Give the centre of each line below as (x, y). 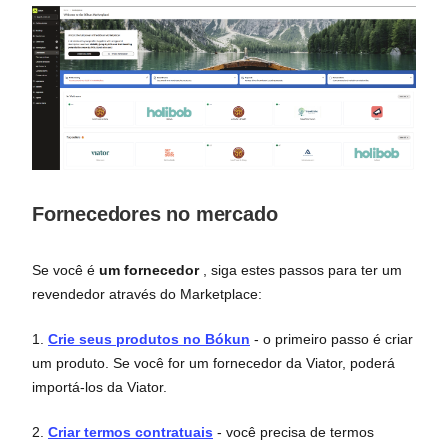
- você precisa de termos (293, 432)
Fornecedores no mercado (155, 214)
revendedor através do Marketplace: (147, 294)
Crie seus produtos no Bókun (149, 339)
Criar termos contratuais (130, 432)
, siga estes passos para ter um (300, 270)
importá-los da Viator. (99, 387)
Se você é (65, 270)
